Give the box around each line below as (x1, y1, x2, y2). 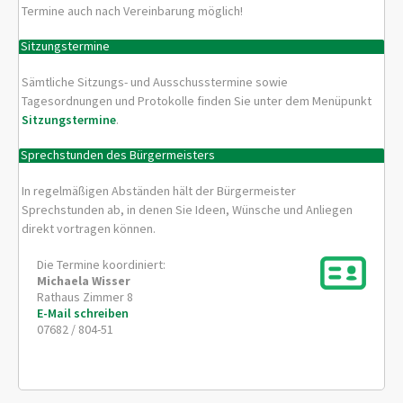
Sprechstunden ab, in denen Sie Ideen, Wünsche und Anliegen (22, 201, 354, 218)
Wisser (92, 272, 130, 289)
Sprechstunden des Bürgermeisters (21, 147, 216, 164)
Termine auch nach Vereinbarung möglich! (22, 2, 244, 19)
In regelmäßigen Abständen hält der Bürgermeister (22, 182, 297, 199)
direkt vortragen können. (22, 219, 157, 237)
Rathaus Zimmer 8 (37, 288, 133, 305)
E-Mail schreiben (37, 304, 129, 321)
